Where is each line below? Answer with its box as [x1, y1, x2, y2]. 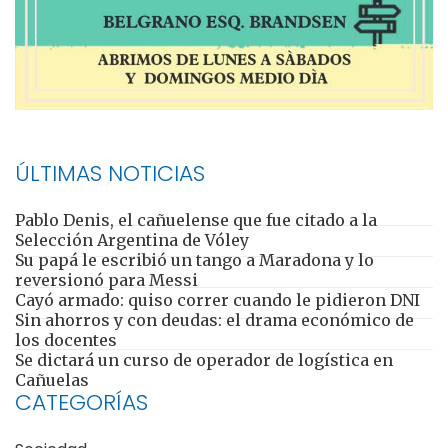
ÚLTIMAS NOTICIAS [15, 157, 205, 189]
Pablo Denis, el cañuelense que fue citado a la [15, 209, 377, 230]
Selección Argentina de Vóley [15, 229, 249, 250]
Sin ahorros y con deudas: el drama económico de [15, 309, 414, 330]
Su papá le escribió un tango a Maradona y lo [15, 249, 374, 270]
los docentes [15, 329, 117, 350]
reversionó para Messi [15, 269, 198, 290]
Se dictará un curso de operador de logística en [15, 349, 393, 370]
